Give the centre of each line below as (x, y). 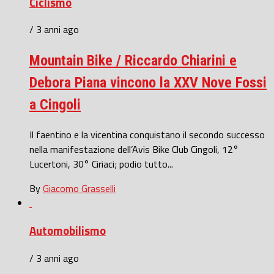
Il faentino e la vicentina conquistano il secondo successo (147, 135)
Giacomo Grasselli (79, 189)
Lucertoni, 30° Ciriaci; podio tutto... (101, 164)
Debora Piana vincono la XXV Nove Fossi (148, 83)
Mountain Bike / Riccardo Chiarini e (133, 61)
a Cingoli (55, 105)
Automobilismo (68, 230)
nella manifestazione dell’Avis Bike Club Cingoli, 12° (134, 150)
